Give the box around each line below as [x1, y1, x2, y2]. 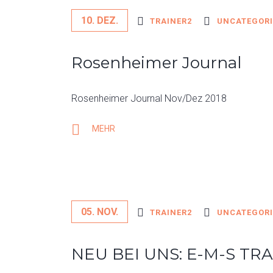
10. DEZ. [81, 15, 118, 26]
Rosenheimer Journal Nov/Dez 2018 [71, 93, 232, 104]
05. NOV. [81, 206, 118, 218]
